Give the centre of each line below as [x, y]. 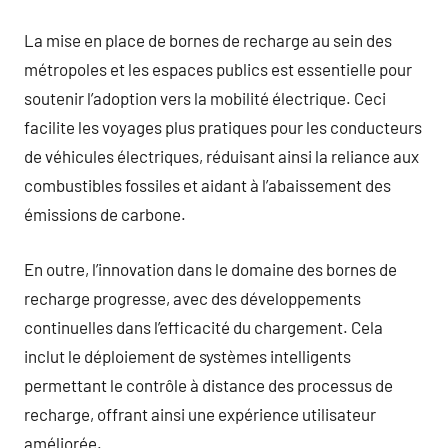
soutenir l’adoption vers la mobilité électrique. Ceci [205, 98]
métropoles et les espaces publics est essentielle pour [218, 69]
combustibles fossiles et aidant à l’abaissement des [207, 185]
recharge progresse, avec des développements [192, 297]
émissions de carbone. [105, 214]
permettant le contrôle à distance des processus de [208, 384]
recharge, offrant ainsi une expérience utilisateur [200, 413]
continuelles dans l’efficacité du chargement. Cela [203, 326]
